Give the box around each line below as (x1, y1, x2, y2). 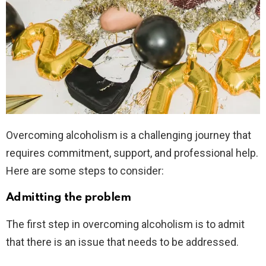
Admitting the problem (6, 192, 131, 204)
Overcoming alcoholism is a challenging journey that (6, 129, 251, 142)
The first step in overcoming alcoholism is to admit (6, 218, 245, 231)
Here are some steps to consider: (6, 164, 164, 178)
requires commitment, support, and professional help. (6, 147, 258, 160)
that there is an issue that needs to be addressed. (6, 236, 239, 249)
